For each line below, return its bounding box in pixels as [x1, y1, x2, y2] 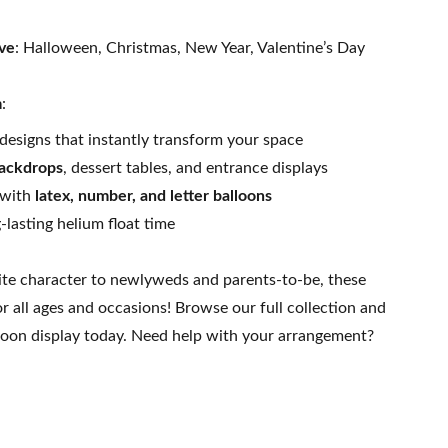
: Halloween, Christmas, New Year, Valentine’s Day [15, 40, 365, 56]
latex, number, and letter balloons [35, 188, 272, 204]
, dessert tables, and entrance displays [63, 160, 328, 176]
